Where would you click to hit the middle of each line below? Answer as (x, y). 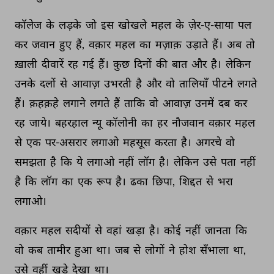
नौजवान (189, 122)
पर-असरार (67, 142)
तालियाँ (194, 83)
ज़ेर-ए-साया (212, 24)
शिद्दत (191, 181)
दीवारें (54, 64)
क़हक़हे (45, 103)
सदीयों (79, 230)
